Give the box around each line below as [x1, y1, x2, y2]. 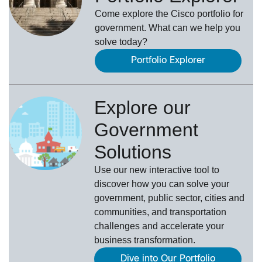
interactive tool [149, 165, 210, 175]
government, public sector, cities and [94, 193, 245, 204]
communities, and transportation [94, 207, 227, 218]
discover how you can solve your [94, 179, 230, 189]
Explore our [94, 97, 191, 119]
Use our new [94, 165, 150, 175]
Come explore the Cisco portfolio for [95, 9, 243, 19]
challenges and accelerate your [94, 221, 225, 232]
